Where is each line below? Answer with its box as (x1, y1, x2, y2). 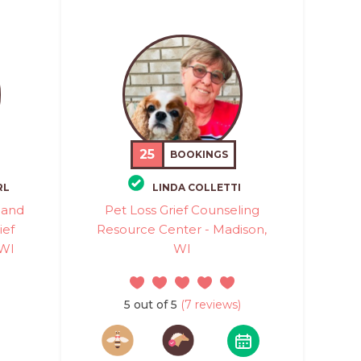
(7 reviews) (176, 297, 241, 312)
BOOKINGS (170, 148, 229, 161)
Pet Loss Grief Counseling (104, 201, 259, 218)
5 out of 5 (123, 297, 177, 312)
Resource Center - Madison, (97, 221, 268, 237)
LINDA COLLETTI (152, 180, 241, 193)
